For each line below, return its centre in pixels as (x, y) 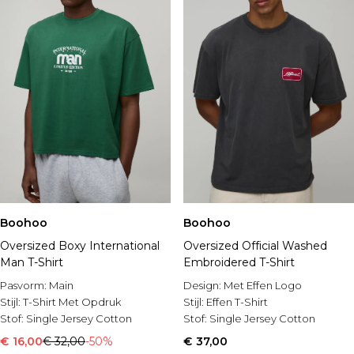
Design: (203, 285)
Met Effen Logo (263, 285)
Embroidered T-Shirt (239, 262)
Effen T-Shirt (237, 302)
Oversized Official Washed (255, 246)
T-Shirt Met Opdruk (72, 302)
